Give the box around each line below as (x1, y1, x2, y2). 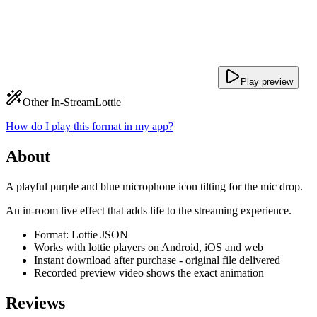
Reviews (6, 293, 65, 312)
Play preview (241, 76, 293, 87)
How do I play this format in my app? (6, 120, 173, 132)
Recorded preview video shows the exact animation (34, 266, 264, 279)
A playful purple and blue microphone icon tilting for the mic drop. (6, 180, 303, 192)
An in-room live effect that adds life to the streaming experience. (6, 204, 292, 217)
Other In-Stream (23, 96, 95, 108)
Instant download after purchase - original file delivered (34, 253, 280, 266)
